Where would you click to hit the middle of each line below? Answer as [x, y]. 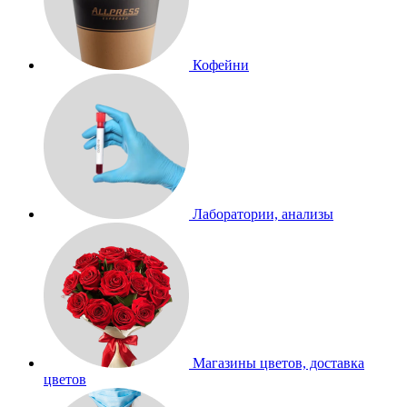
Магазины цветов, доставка [278, 363]
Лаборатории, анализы [263, 214]
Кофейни [221, 65]
